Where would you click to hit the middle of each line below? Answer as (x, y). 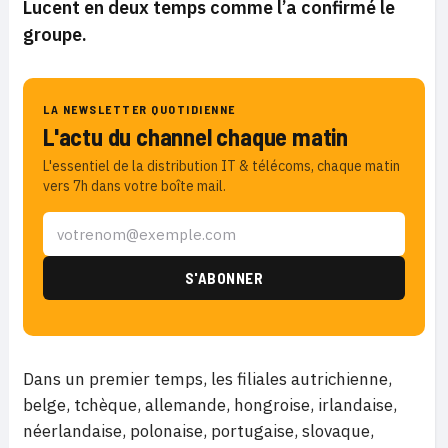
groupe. (55, 34)
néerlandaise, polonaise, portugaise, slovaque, (198, 431)
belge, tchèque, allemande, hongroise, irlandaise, (210, 405)
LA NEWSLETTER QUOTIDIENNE (139, 109)
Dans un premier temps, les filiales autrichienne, (207, 379)
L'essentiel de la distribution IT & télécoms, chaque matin (221, 166)
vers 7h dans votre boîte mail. (134, 186)
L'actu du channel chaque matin (195, 136)
